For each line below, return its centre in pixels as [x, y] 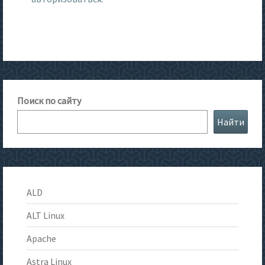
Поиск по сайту [49, 101]
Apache [41, 239]
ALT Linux [46, 216]
